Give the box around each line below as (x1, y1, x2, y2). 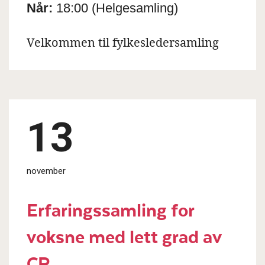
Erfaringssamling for (27, 194, 194, 224)
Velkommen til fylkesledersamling (27, 34, 219, 50)
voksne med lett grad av (27, 221, 221, 250)
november (27, 165, 66, 176)
